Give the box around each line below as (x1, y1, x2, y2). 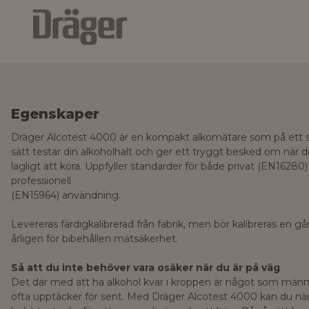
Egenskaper (11, 106, 99, 123)
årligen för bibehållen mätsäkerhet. (11, 232, 178, 246)
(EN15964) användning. (11, 189, 121, 202)
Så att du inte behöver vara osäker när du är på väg (11, 261, 280, 275)
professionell (11, 175, 71, 188)
